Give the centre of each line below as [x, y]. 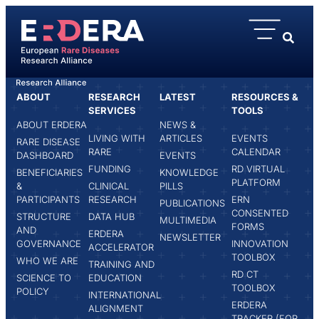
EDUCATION [115, 277]
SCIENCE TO [44, 277]
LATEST [178, 96]
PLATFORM [256, 182]
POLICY [33, 291]
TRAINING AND [121, 264]
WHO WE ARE [47, 260]
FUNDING [109, 168]
